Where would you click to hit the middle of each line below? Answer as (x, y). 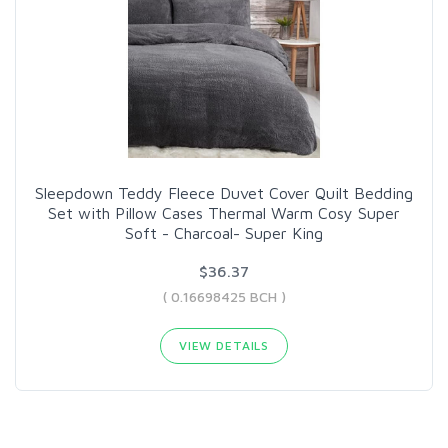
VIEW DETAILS (224, 345)
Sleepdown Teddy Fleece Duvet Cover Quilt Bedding (224, 192)
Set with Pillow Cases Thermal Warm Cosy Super (224, 212)
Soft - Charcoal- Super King (224, 232)
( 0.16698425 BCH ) (224, 296)
